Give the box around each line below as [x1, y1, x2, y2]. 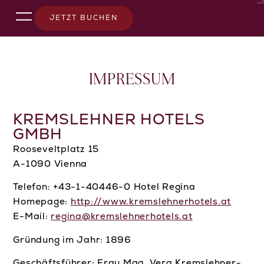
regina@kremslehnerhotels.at [51, 212, 193, 222]
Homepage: [13, 197, 71, 207]
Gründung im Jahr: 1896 [13, 235, 131, 245]
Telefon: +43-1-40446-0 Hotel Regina [13, 183, 196, 193]
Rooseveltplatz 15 [13, 145, 100, 154]
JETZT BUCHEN [49, 15, 118, 22]
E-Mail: [13, 212, 51, 222]
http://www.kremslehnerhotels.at [70, 197, 232, 207]
